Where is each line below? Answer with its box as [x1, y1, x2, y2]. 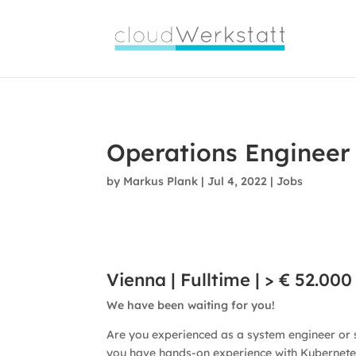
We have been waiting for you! [106, 298, 276, 313]
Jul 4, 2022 [207, 173, 268, 188]
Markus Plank [123, 173, 199, 188]
